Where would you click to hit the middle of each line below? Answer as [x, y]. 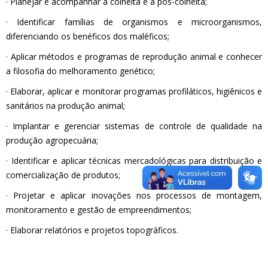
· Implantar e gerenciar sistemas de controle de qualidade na [134, 126]
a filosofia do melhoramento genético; [80, 71]
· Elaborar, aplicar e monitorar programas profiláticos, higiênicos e [134, 92]
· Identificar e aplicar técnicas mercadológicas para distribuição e [134, 161]
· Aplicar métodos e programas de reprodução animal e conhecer [134, 57]
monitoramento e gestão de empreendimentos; [99, 210]
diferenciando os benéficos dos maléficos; [88, 36]
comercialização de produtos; [63, 175]
